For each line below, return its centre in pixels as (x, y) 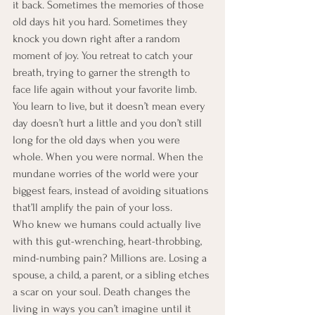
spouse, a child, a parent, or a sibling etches (112, 275)
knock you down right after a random (98, 39)
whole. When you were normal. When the (109, 157)
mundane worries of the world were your (107, 174)
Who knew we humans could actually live (108, 225)
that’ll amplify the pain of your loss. (92, 208)
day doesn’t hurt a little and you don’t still (109, 123)
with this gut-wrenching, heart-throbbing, (109, 242)
